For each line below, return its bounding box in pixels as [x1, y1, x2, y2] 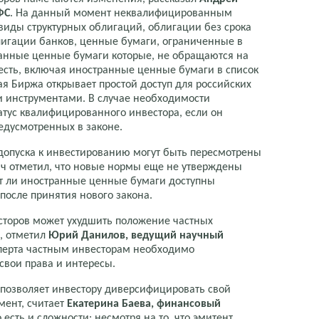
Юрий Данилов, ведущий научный [48, 229, 224, 241]
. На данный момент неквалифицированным [10, 7, 232, 19]
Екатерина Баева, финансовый [67, 298, 221, 310]
